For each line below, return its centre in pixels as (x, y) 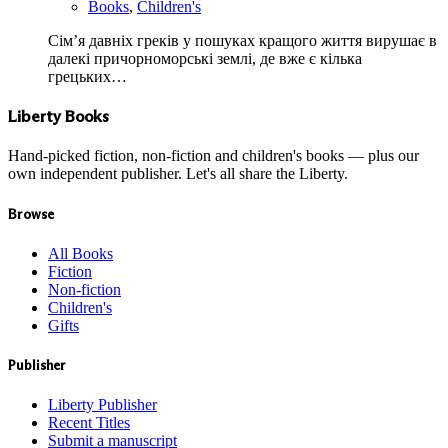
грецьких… (87, 76)
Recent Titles (89, 423)
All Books (80, 253)
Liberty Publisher (102, 405)
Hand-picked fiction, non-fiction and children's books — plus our (213, 156)
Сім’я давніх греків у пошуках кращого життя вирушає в (242, 40)
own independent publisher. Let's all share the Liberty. (178, 174)
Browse (31, 214)
